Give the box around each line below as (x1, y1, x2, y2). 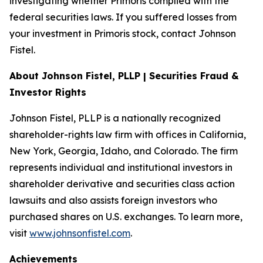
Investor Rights (9, 86, 86, 98)
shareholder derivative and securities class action (9, 178, 235, 190)
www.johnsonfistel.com (29, 227, 130, 239)
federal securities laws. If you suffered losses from (9, 11, 237, 23)
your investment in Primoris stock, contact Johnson (9, 28, 236, 39)
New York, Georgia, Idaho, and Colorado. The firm (9, 145, 238, 157)
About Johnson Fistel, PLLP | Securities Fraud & (9, 70, 239, 82)
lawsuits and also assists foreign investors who (9, 194, 217, 206)
